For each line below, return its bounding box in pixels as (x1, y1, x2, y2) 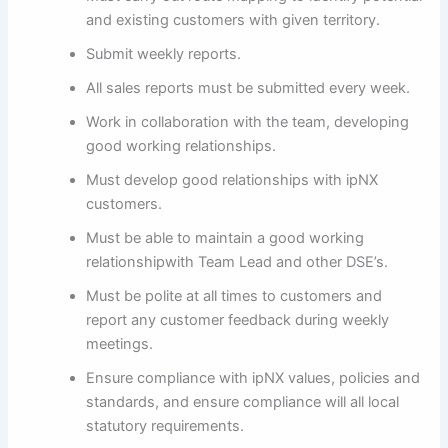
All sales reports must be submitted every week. (86, 78, 411, 97)
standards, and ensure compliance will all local (86, 392, 400, 411)
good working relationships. (86, 136, 277, 155)
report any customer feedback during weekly (86, 310, 390, 329)
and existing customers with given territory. (86, 10, 381, 29)
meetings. (86, 334, 154, 353)
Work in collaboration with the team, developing (86, 112, 410, 131)
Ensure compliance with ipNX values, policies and (86, 368, 421, 387)
